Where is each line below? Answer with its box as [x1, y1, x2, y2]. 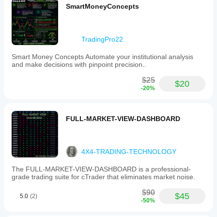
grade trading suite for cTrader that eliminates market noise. [12, 173, 195, 181]
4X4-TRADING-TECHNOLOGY [81, 148, 176, 155]
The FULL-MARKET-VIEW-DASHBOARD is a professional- [12, 165, 191, 173]
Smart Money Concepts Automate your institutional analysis [12, 53, 193, 61]
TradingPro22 [81, 35, 123, 43]
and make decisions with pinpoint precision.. [12, 61, 146, 68]
